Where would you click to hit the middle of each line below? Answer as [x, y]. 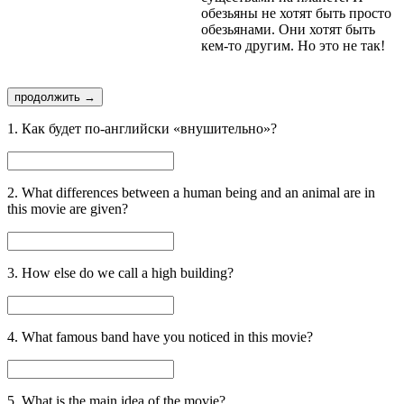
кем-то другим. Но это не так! [293, 45]
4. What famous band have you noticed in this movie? [160, 336]
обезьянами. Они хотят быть [288, 29]
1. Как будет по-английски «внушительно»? [142, 128]
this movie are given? [68, 208]
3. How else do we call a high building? [120, 272]
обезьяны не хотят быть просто [296, 13]
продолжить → [55, 96]
